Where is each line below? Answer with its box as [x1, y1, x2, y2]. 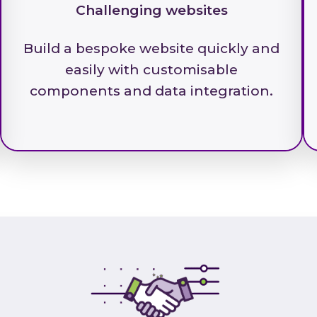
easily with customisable [65, 62, 238, 78]
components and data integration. [30, 83, 273, 99]
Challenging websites [75, 2, 228, 18]
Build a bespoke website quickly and [23, 40, 279, 57]
